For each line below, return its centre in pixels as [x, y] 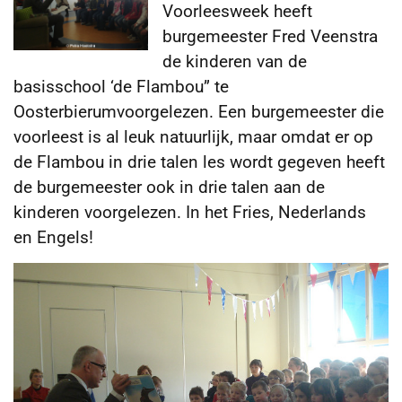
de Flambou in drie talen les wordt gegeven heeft [199, 162]
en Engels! [53, 237]
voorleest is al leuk [84, 137]
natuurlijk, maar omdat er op [264, 137]
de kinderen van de [235, 61]
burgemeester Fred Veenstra [270, 36]
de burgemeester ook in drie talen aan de [169, 187]
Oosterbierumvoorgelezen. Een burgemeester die [199, 112]
